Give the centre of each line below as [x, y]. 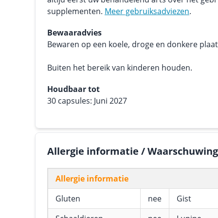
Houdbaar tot [73, 89]
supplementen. [76, 11]
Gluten [68, 199]
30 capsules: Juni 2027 [87, 101]
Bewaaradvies [74, 33]
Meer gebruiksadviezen [147, 11]
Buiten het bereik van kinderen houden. [120, 68]
